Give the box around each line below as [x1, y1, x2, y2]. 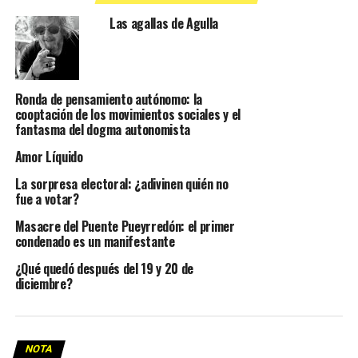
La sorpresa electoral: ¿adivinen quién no [14, 174, 229, 194]
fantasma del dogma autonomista [14, 120, 191, 140]
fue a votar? [14, 189, 79, 209]
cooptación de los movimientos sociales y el [14, 105, 241, 125]
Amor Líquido [14, 147, 83, 167]
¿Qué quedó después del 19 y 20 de [14, 259, 194, 279]
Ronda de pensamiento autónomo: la [14, 89, 203, 109]
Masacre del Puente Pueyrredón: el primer [14, 217, 235, 237]
